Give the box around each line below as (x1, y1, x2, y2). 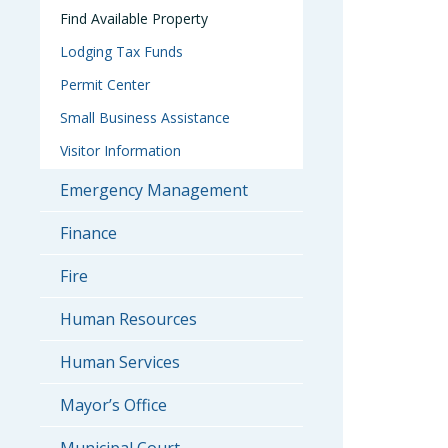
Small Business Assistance (60, 108, 230, 127)
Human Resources (60, 308, 197, 330)
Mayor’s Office (60, 394, 167, 416)
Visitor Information (60, 141, 181, 160)
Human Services (60, 351, 180, 373)
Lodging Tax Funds (60, 42, 183, 61)
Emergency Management (60, 179, 248, 201)
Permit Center (60, 75, 150, 94)
